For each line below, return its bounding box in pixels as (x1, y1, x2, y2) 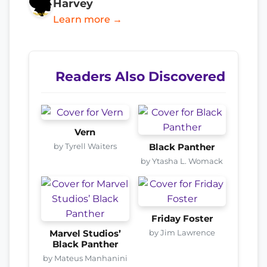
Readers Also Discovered (55, 68, 225, 84)
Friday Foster (151, 213, 213, 224)
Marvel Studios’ (49, 228, 121, 239)
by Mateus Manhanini (42, 253, 128, 263)
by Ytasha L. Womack (141, 156, 223, 166)
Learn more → (52, 13, 122, 25)
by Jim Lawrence (148, 227, 215, 237)
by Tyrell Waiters (53, 141, 117, 151)
